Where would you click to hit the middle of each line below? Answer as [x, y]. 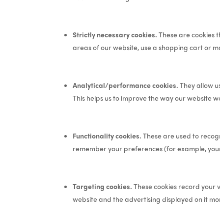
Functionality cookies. [107, 135]
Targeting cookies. [103, 186]
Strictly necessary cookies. [115, 34]
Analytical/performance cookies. [126, 85]
